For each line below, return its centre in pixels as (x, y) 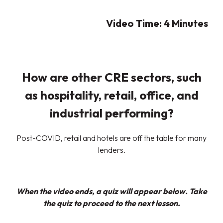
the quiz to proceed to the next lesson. (111, 203)
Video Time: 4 (139, 23)
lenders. (111, 150)
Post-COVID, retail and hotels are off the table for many (111, 138)
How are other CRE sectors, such (111, 77)
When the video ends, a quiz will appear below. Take (111, 191)
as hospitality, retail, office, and (111, 95)
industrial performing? (111, 113)
